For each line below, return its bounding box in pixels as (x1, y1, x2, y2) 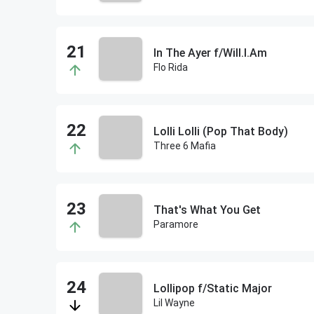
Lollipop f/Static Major (153, 282, 272, 295)
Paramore (153, 219, 198, 230)
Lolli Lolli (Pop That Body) (153, 125, 288, 138)
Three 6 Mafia (153, 140, 216, 151)
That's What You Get (153, 203, 261, 217)
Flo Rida (153, 62, 188, 73)
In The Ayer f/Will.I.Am (153, 46, 267, 60)
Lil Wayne (153, 297, 195, 308)
